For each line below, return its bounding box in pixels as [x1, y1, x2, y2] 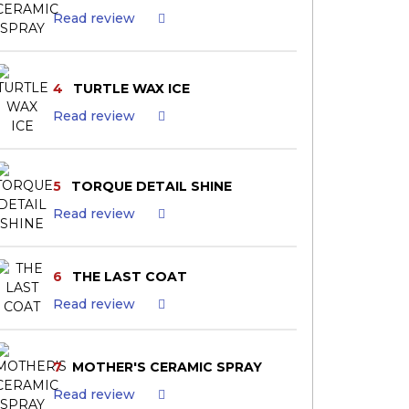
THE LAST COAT [71, 267, 187, 285]
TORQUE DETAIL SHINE [70, 177, 232, 194]
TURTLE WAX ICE [72, 79, 190, 97]
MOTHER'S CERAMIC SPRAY [71, 358, 262, 375]
